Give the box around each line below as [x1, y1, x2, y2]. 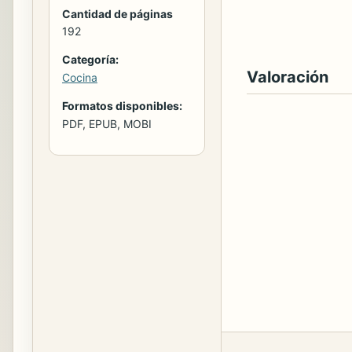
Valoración [247, 68, 328, 86]
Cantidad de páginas [62, 6, 173, 20]
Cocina [62, 70, 97, 84]
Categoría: [62, 52, 119, 66]
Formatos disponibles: [62, 98, 182, 112]
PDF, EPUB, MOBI [62, 116, 152, 130]
